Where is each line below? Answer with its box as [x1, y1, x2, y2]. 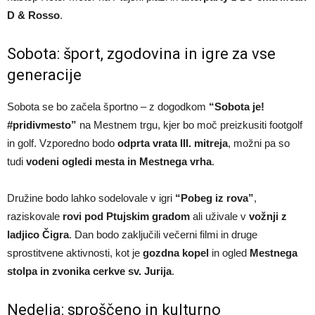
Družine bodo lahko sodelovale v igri [7, 191, 175, 204]
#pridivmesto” [7, 118, 77, 131]
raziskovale [7, 210, 63, 222]
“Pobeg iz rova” [175, 191, 254, 204]
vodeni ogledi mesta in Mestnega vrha [26, 155, 212, 167]
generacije [7, 65, 82, 84]
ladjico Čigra [7, 228, 69, 240]
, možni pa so [228, 136, 290, 149]
